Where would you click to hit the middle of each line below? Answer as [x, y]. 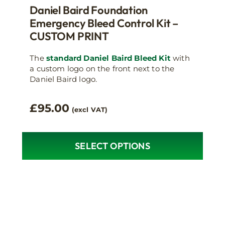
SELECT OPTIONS [113, 146]
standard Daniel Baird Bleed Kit [108, 58]
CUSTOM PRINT [69, 36]
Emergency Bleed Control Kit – [104, 23]
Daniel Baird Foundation [89, 10]
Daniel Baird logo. [64, 79]
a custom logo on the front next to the [102, 69]
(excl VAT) [90, 110]
